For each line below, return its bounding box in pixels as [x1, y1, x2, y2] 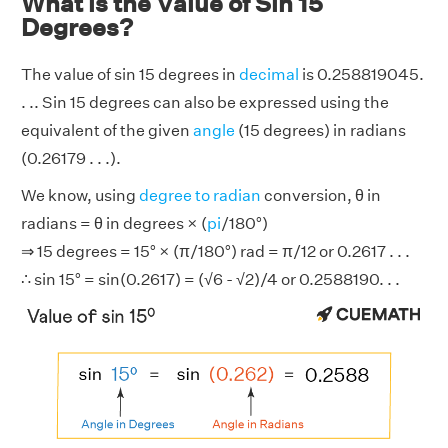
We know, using [21, 186, 139, 205]
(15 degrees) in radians [235, 121, 406, 140]
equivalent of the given [21, 121, 193, 140]
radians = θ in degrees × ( [21, 214, 207, 233]
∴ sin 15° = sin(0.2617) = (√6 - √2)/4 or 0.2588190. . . [21, 270, 400, 289]
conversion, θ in [261, 186, 381, 205]
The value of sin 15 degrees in [21, 65, 239, 84]
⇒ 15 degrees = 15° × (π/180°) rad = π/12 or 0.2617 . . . [21, 242, 410, 261]
